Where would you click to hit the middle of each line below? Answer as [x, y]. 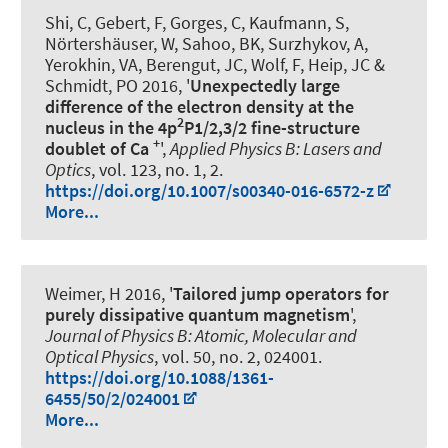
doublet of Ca [99, 148]
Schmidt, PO [91, 85]
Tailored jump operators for [281, 294]
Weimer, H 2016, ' [109, 294]
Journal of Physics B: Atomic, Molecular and [201, 336]
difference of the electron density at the [199, 106]
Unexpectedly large [265, 85]
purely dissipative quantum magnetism [197, 315]
